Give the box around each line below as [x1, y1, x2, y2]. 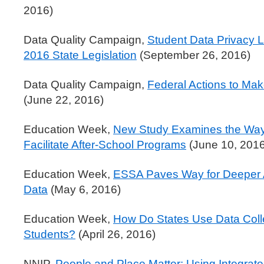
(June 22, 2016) [24, 94, 104, 106]
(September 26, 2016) [137, 49, 250, 61]
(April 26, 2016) [75, 228, 156, 240]
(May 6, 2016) [48, 183, 121, 196]
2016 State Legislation [24, 49, 137, 61]
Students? [24, 228, 75, 240]
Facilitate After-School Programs [24, 138, 186, 151]
